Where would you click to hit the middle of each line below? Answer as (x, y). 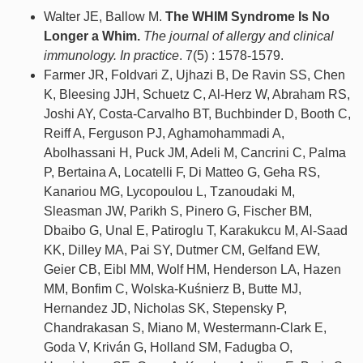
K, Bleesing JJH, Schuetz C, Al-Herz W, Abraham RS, (197, 95)
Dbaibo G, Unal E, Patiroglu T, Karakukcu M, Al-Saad (196, 231)
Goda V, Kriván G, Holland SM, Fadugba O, (168, 348)
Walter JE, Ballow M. (105, 17)
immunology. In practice (111, 56)
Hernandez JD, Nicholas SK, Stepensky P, (165, 309)
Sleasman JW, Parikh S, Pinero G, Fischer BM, (178, 211)
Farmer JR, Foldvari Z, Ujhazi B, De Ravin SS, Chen (194, 75)
